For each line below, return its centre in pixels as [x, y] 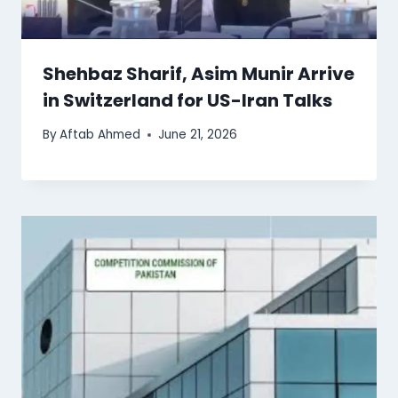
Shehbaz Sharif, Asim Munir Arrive [199, 73]
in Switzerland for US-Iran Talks [187, 100]
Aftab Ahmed [100, 135]
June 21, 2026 [198, 135]
